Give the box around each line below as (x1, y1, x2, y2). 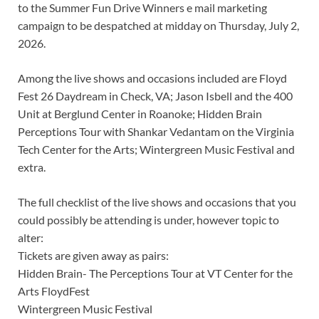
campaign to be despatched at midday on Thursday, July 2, (18, 18, 299, 32)
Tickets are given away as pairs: (18, 248, 169, 262)
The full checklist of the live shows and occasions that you (18, 194, 296, 209)
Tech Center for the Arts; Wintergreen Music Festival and (18, 142, 295, 156)
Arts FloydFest (18, 283, 90, 298)
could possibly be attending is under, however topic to (18, 212, 279, 226)
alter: (18, 230, 43, 244)
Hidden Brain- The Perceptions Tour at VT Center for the (18, 266, 293, 280)
